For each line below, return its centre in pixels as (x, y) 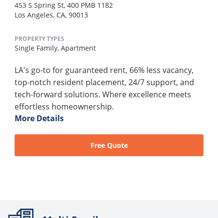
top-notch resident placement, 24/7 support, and (104, 82)
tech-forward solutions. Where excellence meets (103, 95)
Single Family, (38, 48)
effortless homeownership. (64, 107)
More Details (39, 118)
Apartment (78, 48)
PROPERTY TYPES (39, 39)
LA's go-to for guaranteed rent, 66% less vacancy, (104, 70)
